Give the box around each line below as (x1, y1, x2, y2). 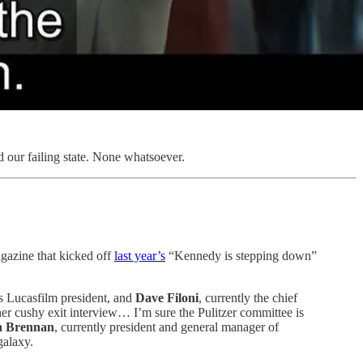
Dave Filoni (135, 291, 199, 305)
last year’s (114, 249, 165, 263)
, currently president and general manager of (54, 320, 279, 335)
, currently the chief (199, 291, 297, 305)
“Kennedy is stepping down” (165, 249, 317, 263)
